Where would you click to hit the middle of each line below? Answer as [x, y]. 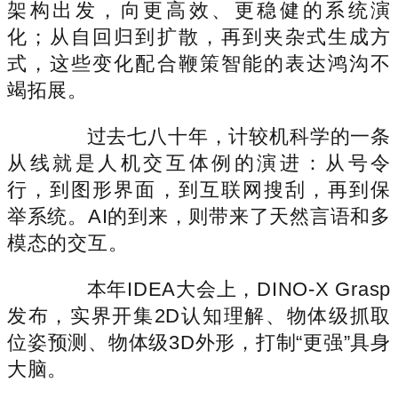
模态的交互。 [68, 243]
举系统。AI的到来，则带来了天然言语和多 [199, 216]
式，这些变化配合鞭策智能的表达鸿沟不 [199, 63]
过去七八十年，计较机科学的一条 [219, 136]
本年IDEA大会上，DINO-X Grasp [219, 289]
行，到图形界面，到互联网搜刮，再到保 [199, 189]
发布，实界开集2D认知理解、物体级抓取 [199, 315]
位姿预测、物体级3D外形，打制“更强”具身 [199, 342]
